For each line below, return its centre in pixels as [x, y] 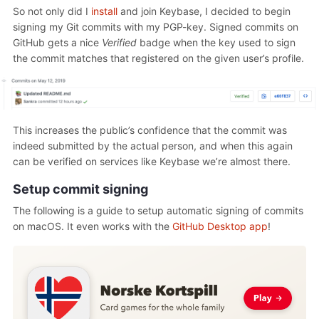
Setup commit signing [80, 189]
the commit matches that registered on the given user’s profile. [158, 58]
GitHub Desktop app [220, 226]
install [104, 11]
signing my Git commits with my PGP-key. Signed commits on [156, 26]
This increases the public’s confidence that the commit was [150, 130]
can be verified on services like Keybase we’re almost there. [152, 161]
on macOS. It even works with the [93, 226]
